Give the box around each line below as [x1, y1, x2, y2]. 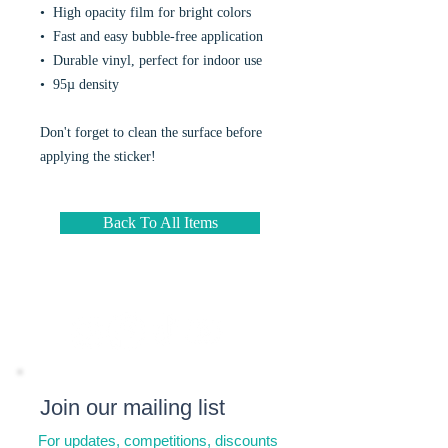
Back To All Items [102, 214, 218, 231]
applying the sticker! [40, 149, 156, 164]
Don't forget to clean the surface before [40, 125, 262, 140]
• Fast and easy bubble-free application [40, 29, 263, 44]
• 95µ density [40, 77, 119, 92]
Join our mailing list [40, 395, 225, 420]
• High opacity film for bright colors [40, 5, 251, 20]
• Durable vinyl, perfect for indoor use [40, 53, 262, 68]
